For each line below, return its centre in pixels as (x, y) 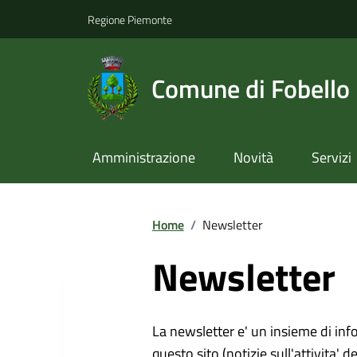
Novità (253, 158)
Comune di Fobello (250, 88)
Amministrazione (143, 158)
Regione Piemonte (130, 19)
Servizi (331, 158)
